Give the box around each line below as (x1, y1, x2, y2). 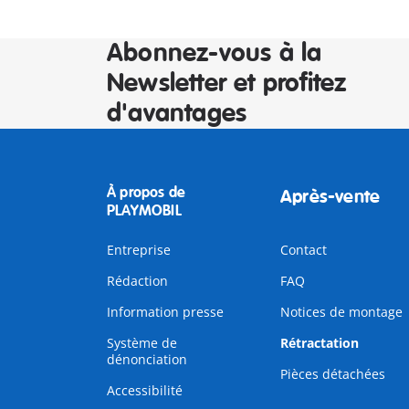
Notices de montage (279, 303, 403, 320)
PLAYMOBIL (107, 202, 182, 220)
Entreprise (107, 241, 171, 258)
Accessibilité (107, 382, 183, 399)
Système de (107, 334, 177, 351)
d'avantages (107, 98, 247, 130)
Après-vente (279, 185, 381, 208)
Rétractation (279, 334, 359, 351)
